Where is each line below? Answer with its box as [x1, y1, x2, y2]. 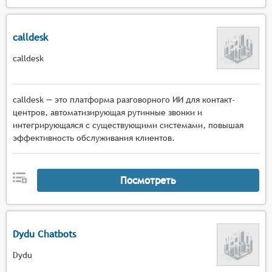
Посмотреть [120, 174, 176, 186]
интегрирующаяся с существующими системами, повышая [13, 120, 243, 130]
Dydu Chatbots [13, 228, 76, 240]
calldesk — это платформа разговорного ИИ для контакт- [13, 95, 235, 104]
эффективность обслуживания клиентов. [13, 133, 175, 143]
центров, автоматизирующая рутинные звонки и [13, 107, 202, 117]
